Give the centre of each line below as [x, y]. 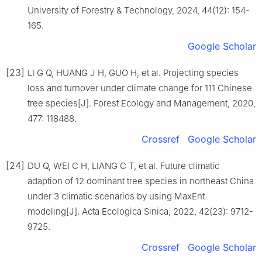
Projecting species [201, 73]
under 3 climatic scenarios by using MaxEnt [116, 196]
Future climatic [190, 166]
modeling [47, 211]
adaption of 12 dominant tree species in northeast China [141, 181]
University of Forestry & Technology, [102, 10]
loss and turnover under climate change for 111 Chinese [140, 88]
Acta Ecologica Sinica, [127, 211]
